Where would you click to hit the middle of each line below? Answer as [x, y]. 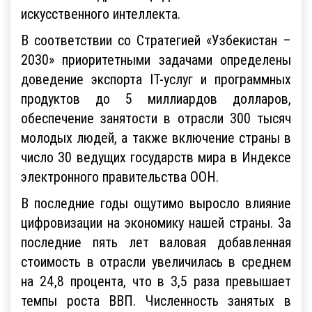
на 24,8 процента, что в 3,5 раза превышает [156, 281]
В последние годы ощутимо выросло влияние [156, 203]
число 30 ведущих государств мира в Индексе [156, 157]
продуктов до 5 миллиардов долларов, [156, 98]
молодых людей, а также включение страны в [156, 137]
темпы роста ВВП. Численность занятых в [156, 300]
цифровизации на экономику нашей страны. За [156, 222]
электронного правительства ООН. [120, 176]
